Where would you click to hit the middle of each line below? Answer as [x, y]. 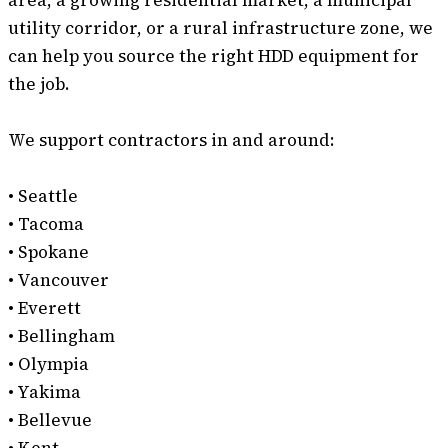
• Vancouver [58, 280]
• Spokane [48, 252]
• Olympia [48, 364]
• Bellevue [50, 420]
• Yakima [44, 392]
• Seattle [43, 196]
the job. [39, 84]
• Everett [44, 308]
